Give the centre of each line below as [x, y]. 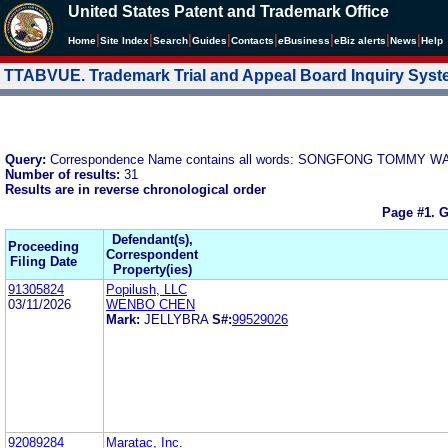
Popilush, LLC [146, 289]
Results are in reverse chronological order [135, 189]
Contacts [252, 40]
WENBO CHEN [150, 304]
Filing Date [43, 261]
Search [170, 40]
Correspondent [152, 254]
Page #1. [410, 213]
